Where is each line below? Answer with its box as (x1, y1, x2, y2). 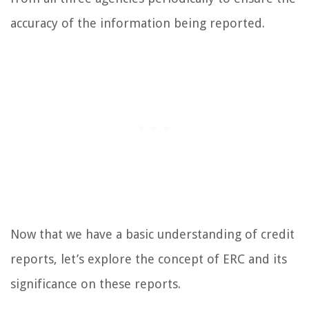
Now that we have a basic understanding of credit (10, 226, 295, 241)
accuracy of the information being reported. (10, 15, 265, 30)
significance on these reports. (10, 276, 181, 291)
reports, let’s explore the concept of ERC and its (10, 251, 287, 266)
